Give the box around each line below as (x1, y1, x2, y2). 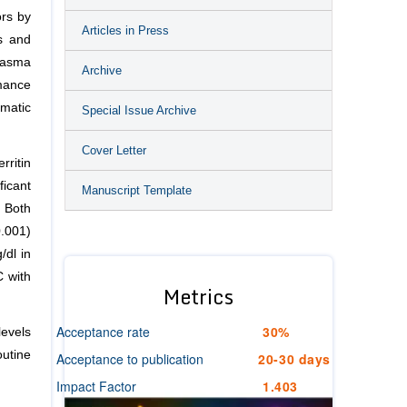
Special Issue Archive (82, 104, 196, 117)
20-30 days (258, 350, 331, 368)
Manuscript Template (82, 184, 192, 197)
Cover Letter (82, 144, 146, 157)
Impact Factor (56, 377, 136, 395)
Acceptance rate (56, 323, 150, 341)
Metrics (164, 281, 233, 313)
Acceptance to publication (56, 350, 203, 368)
